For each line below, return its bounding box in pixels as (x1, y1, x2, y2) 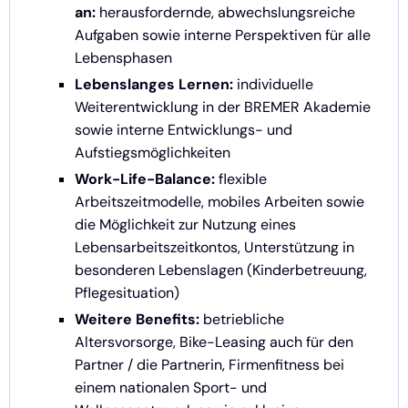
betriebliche (199, 310, 284, 330)
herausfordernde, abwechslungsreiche (96, 3, 355, 23)
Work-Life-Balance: (75, 169, 215, 189)
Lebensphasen (75, 48, 172, 68)
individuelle (233, 75, 313, 95)
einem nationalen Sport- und (75, 378, 267, 398)
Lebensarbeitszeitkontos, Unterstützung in (75, 238, 354, 258)
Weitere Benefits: (75, 310, 199, 330)
